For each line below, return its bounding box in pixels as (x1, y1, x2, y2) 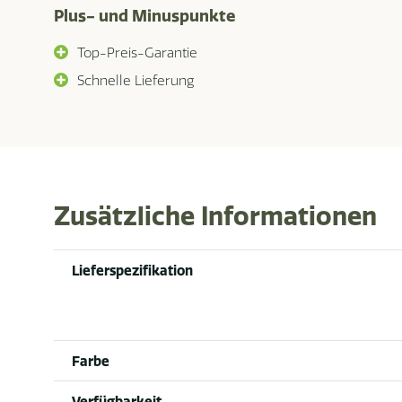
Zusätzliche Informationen (54, 200, 377, 232)
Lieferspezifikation (72, 262, 193, 280)
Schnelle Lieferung (77, 72, 194, 90)
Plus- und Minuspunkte (54, 5, 235, 27)
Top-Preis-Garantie (77, 44, 197, 62)
